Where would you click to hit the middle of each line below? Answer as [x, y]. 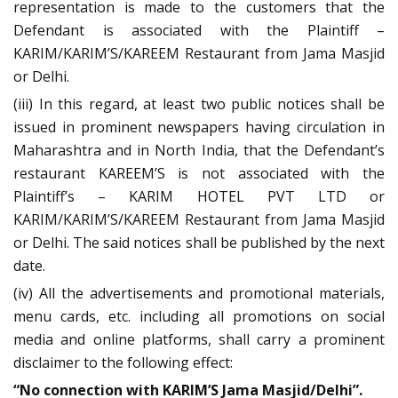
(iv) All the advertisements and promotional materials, [199, 294]
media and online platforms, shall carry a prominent [199, 340]
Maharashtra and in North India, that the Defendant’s [199, 151]
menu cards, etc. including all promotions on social [199, 317]
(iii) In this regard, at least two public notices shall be [199, 104]
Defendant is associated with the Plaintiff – [199, 31]
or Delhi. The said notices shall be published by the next [199, 243]
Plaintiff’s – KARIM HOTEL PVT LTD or [199, 197]
